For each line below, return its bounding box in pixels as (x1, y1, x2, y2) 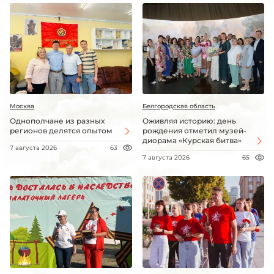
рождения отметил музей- (142, 126, 246, 136)
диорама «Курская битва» (142, 136, 242, 146)
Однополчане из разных (10, 116, 105, 126)
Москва (10, 102, 34, 111)
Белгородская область (142, 102, 215, 111)
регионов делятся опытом (10, 126, 113, 136)
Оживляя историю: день (142, 116, 236, 126)
